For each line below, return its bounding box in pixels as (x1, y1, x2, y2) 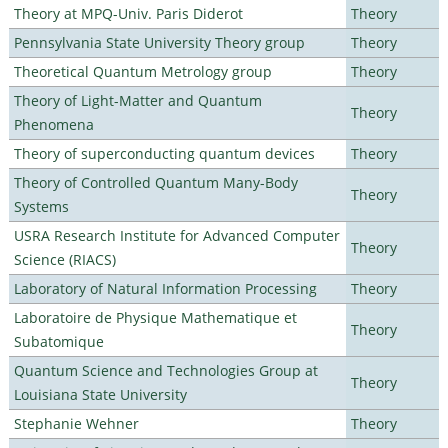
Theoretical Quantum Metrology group (13, 61, 272, 81)
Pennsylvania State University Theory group (13, 32, 305, 52)
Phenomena (13, 114, 94, 134)
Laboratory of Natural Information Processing (13, 278, 317, 298)
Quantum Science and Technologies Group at (13, 360, 318, 380)
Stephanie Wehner (13, 413, 139, 433)
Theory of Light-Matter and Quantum (13, 90, 262, 110)
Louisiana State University (13, 384, 187, 404)
